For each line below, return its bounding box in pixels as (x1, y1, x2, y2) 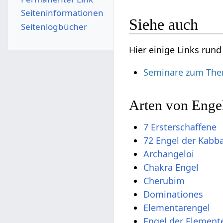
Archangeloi (143, 147, 195, 160)
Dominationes (143, 188, 204, 200)
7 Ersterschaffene (143, 120, 217, 133)
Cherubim (143, 174, 185, 187)
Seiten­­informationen (20, 7, 104, 19)
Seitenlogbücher (20, 20, 87, 32)
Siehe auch (129, 15, 199, 34)
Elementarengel (143, 201, 211, 214)
